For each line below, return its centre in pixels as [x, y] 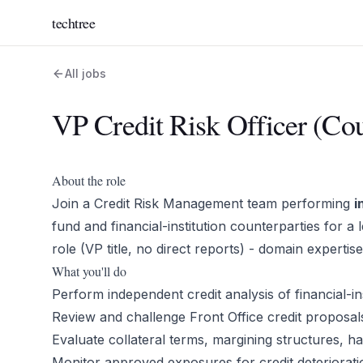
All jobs [85, 73]
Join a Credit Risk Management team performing [203, 203]
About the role [89, 180]
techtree [74, 23]
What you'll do [89, 271]
